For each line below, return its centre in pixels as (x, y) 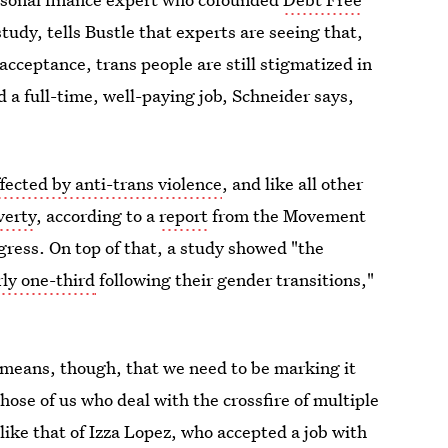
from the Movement (287, 215)
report (184, 215)
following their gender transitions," (237, 279)
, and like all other (293, 183)
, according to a (98, 215)
